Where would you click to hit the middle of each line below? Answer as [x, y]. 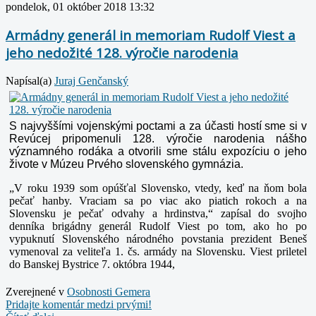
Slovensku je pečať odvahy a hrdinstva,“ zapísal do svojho [158, 214]
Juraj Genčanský [91, 81]
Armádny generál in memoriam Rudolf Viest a [151, 35]
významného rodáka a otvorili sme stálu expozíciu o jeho [158, 152]
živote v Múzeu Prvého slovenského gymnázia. [126, 164]
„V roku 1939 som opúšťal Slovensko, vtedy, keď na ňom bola [158, 188]
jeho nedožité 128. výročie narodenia [122, 53]
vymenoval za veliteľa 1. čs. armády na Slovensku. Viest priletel [158, 252]
